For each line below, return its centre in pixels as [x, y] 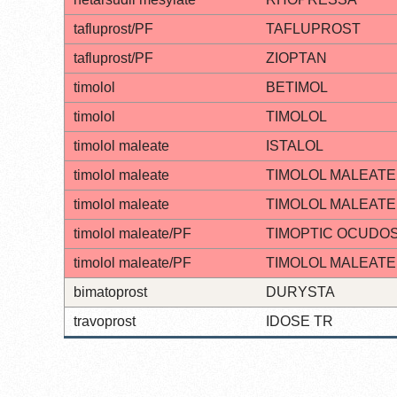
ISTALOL [295, 145]
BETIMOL [297, 87]
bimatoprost [110, 292]
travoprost [105, 321]
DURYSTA [300, 292]
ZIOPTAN [296, 58]
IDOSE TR [300, 321]
